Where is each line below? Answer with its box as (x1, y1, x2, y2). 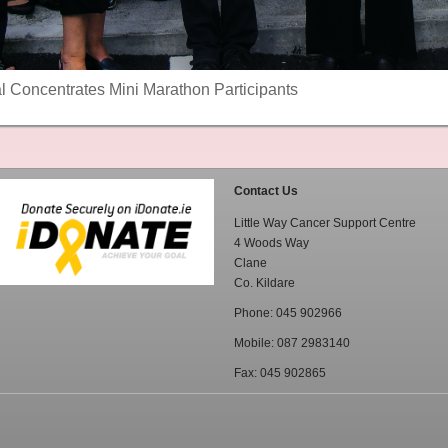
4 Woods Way (233, 236, 309, 251)
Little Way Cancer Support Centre (233, 216, 416, 231)
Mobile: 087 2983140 (233, 336, 350, 351)
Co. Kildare (233, 276, 295, 291)
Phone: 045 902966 (233, 306, 342, 321)
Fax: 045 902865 (233, 366, 326, 381)
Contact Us (233, 184, 298, 199)
